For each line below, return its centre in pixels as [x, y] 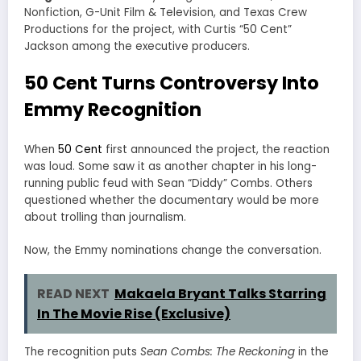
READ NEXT [73, 293]
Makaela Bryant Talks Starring [220, 293]
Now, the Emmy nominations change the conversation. [173, 250]
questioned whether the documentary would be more [172, 201]
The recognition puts [82, 351]
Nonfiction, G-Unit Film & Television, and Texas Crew [166, 12]
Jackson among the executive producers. [137, 46]
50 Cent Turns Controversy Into [172, 83]
